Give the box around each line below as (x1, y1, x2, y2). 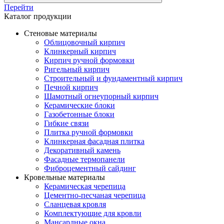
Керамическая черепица (44, 182, 125, 190)
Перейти (4, 3, 33, 11)
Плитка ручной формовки (44, 128, 133, 136)
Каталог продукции (4, 12, 71, 20)
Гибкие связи (44, 119, 89, 127)
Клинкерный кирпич (44, 47, 116, 55)
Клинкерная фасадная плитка (44, 137, 144, 145)
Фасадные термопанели (44, 155, 125, 163)
